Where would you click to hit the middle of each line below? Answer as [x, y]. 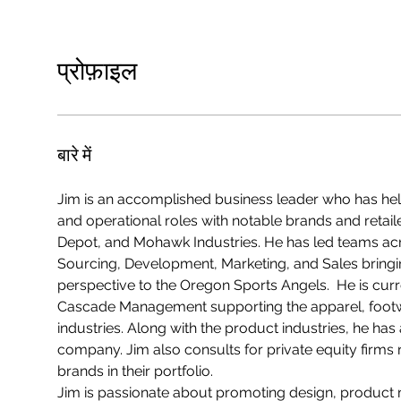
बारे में [74, 154]
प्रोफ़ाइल [97, 70]
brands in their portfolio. [139, 371]
